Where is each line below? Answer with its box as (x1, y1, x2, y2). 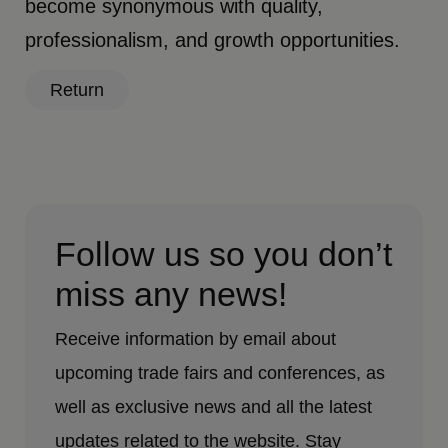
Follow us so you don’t (55, 234, 393, 273)
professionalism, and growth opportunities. (25, 28, 401, 51)
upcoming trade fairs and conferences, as (55, 362, 386, 383)
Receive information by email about (55, 328, 337, 349)
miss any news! (55, 274, 288, 313)
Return (50, 79, 105, 100)
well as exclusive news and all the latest (55, 396, 373, 417)
